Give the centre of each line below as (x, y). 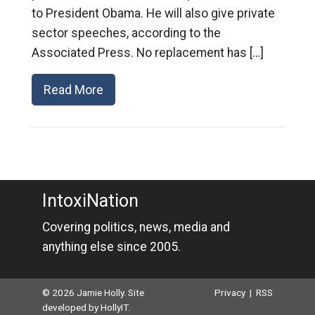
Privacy (230, 292)
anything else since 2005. (111, 247)
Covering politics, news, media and (136, 227)
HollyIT (114, 307)
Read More (73, 90)
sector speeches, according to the (126, 33)
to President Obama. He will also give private (153, 13)
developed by (71, 307)
